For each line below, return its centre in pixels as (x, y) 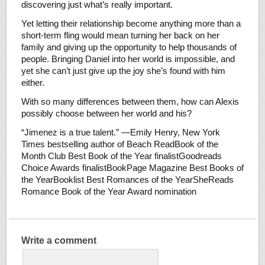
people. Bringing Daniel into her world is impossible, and (128, 59)
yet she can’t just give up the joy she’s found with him (123, 70)
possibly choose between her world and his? (106, 113)
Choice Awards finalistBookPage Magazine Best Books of (132, 167)
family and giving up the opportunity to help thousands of (129, 47)
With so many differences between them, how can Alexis (130, 101)
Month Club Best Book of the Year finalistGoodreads (121, 156)
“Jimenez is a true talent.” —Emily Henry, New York (120, 132)
